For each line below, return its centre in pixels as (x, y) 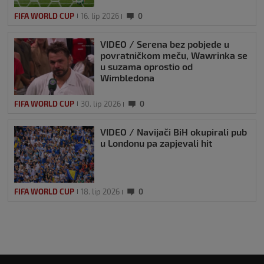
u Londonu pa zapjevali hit (156, 143)
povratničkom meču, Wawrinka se (174, 55)
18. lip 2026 (100, 191)
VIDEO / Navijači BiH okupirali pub (174, 131)
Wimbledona (127, 77)
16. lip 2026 (100, 16)
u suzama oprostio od (146, 66)
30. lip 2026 (101, 103)
